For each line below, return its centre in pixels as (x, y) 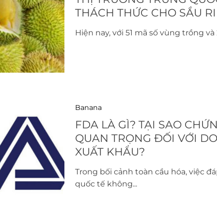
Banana (88, 107)
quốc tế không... (106, 184)
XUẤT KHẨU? (110, 152)
